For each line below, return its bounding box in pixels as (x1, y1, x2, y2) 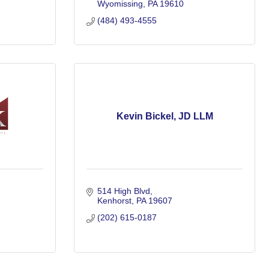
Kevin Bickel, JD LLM (116, 111, 213, 121)
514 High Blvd (97, 186, 150, 196)
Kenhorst (97, 196, 131, 205)
